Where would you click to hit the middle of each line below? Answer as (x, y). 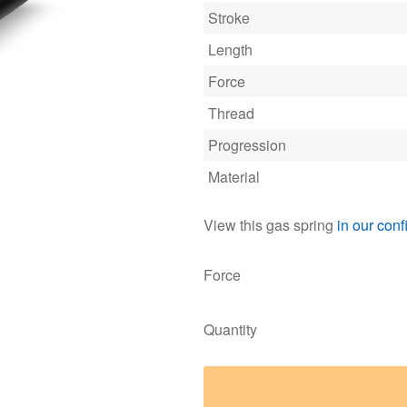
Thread (231, 114)
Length (230, 50)
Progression (247, 145)
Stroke (229, 18)
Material (234, 177)
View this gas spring (270, 225)
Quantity (230, 329)
